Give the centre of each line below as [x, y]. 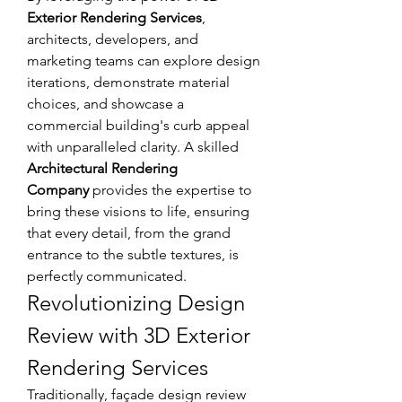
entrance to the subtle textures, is [133, 254]
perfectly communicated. [107, 275]
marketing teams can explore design [144, 60]
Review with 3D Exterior [139, 335]
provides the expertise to [170, 189]
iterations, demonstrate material [128, 82]
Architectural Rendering [102, 168]
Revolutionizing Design [136, 302]
